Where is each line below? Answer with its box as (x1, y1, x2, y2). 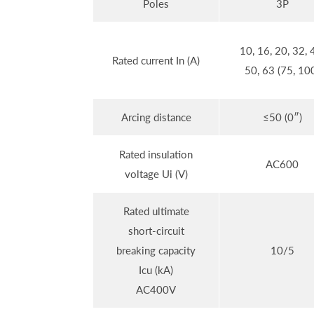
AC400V (136, 283, 176, 296)
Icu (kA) (139, 264, 173, 277)
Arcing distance (121, 111, 191, 124)
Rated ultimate (123, 205, 189, 218)
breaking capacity (116, 244, 196, 257)
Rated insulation (119, 148, 193, 161)
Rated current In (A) (112, 54, 200, 67)
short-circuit (128, 224, 184, 238)
